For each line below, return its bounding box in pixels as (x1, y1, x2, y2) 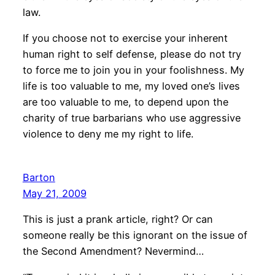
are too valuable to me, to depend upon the (22, 95, 228, 108)
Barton (22, 171, 55, 184)
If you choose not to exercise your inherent (22, 31, 228, 44)
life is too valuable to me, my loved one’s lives (22, 79, 240, 92)
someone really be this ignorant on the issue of (22, 229, 247, 242)
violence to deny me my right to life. (22, 127, 193, 140)
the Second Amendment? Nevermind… (22, 245, 204, 258)
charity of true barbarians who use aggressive (22, 111, 241, 124)
